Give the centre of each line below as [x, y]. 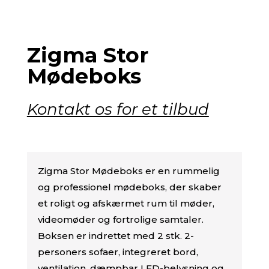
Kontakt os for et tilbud [118, 110]
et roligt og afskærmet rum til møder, [126, 204]
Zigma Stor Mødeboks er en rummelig [128, 171]
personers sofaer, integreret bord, [118, 252]
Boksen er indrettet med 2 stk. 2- [116, 236]
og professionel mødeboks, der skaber [129, 187]
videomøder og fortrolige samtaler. [120, 220]
